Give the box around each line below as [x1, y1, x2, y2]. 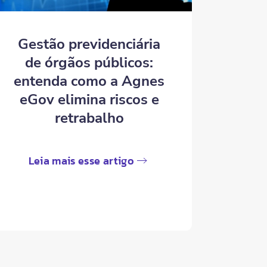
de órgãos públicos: [25, 53, 154, 73]
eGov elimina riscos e [19, 90, 159, 110]
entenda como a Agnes [14, 72, 165, 91]
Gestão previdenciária [18, 35, 161, 54]
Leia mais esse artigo [28, 153, 134, 169]
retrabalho [54, 108, 124, 128]
